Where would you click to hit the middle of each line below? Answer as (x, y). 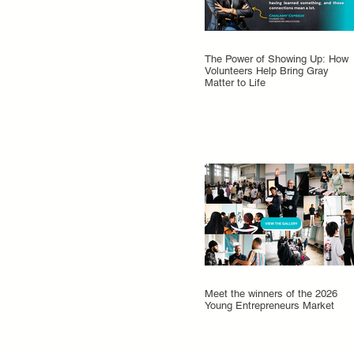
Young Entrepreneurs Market (269, 305)
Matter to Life (235, 83)
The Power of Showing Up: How (277, 59)
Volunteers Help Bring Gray (267, 71)
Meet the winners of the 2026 (271, 294)
